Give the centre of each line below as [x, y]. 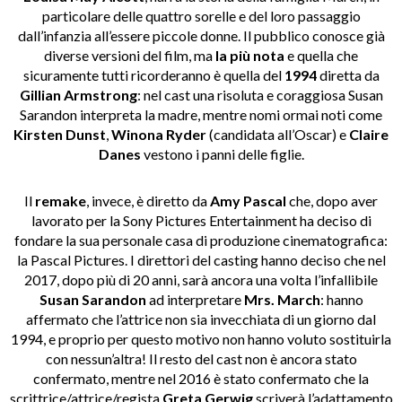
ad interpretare [195, 300]
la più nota [250, 56]
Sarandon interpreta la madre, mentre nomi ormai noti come [201, 115]
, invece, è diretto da [147, 201]
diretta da [348, 75]
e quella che [321, 56]
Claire [369, 135]
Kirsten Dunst [60, 135]
